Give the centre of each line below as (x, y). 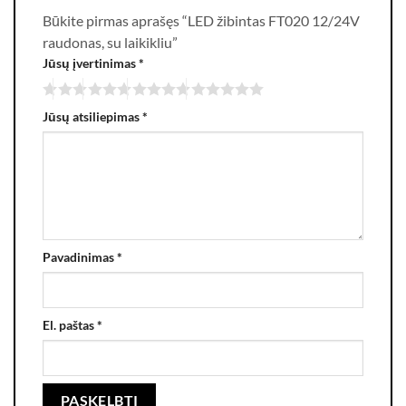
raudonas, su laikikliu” (111, 43)
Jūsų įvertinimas (91, 63)
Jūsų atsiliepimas (92, 117)
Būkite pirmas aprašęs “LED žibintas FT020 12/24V (201, 21)
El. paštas (70, 324)
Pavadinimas (80, 256)
